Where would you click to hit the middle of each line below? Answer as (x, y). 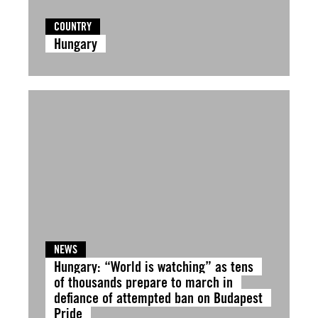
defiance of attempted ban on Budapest (158, 298)
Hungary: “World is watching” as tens (154, 267)
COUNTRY (73, 27)
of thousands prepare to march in (143, 282)
